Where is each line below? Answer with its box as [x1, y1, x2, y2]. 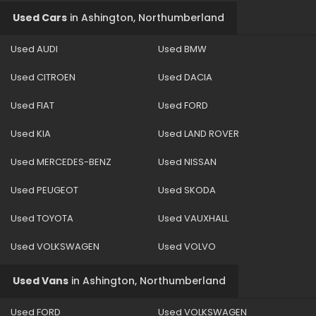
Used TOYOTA [11, 211, 73, 225]
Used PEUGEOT [11, 183, 78, 197]
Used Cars [13, 10, 67, 25]
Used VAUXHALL [158, 211, 229, 225]
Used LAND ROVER [158, 126, 239, 140]
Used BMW [158, 42, 207, 56]
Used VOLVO [158, 239, 216, 253]
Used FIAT [11, 98, 54, 112]
